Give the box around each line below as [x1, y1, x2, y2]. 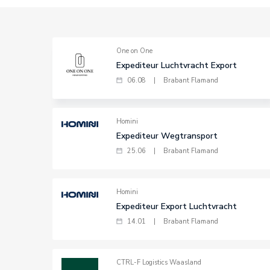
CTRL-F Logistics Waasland [116, 258, 202, 267]
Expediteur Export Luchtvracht [116, 201, 237, 212]
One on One [116, 46, 153, 55]
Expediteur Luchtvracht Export [116, 60, 237, 71]
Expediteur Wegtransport [116, 130, 218, 142]
